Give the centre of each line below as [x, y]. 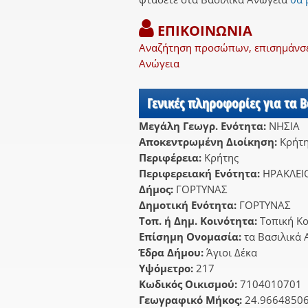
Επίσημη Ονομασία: [191, 237]
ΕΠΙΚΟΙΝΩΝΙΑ [203, 31]
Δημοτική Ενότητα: [189, 205]
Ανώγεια [159, 64]
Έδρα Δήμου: [173, 253]
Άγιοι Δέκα [232, 253]
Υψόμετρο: [167, 268]
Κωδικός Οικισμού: [189, 284]
